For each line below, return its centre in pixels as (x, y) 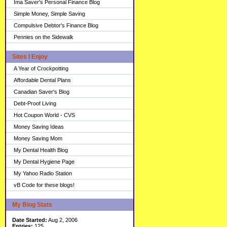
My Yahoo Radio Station (43, 173)
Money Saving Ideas (39, 127)
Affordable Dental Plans (42, 80)
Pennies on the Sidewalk (44, 37)
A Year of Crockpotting (41, 68)
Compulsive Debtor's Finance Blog (56, 25)
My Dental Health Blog (41, 150)
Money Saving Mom (38, 138)
